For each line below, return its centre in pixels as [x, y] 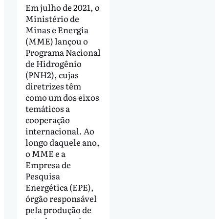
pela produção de [58, 210]
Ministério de [52, 19]
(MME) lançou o [56, 41]
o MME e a [45, 153]
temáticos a [47, 109]
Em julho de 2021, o [62, 7]
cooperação [47, 120]
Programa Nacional [63, 52]
